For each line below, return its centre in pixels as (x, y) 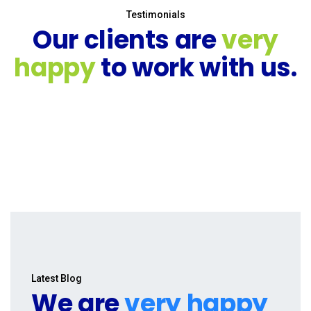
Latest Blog (57, 278)
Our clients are (127, 40)
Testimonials (155, 15)
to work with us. (196, 68)
